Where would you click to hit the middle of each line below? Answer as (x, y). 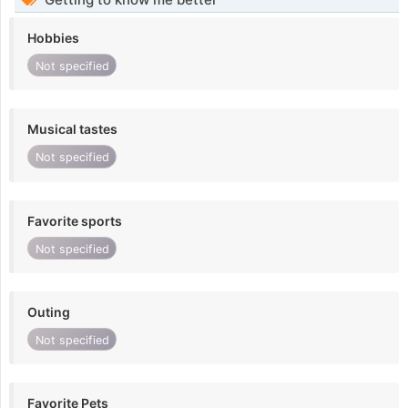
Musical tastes (72, 129)
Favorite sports (75, 220)
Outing (49, 312)
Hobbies (53, 38)
